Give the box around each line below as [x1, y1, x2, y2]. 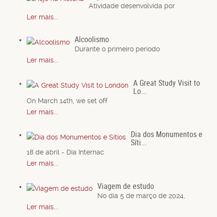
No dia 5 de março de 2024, [97, 191, 185, 200]
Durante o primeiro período [75, 45, 160, 53]
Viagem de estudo [97, 180, 154, 191]
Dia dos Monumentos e [131, 129, 202, 140]
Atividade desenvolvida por [89, 1, 175, 10]
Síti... [131, 137, 147, 148]
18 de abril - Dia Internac [27, 148, 104, 156]
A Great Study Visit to [133, 77, 200, 88]
